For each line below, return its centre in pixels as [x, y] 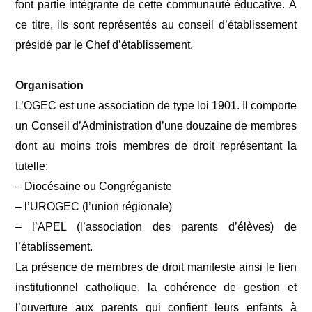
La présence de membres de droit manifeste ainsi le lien [156, 267]
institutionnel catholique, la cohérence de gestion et [156, 287]
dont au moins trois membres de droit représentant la [156, 146]
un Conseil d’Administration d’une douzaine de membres [156, 126]
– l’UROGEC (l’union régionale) [94, 206]
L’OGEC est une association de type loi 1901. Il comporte [156, 106]
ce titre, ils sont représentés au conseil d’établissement [156, 25]
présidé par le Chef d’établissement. [104, 45]
